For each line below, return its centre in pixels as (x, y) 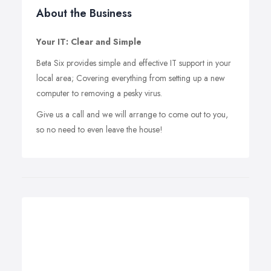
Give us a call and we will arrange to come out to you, (132, 114)
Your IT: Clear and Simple (89, 42)
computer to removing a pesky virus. (99, 93)
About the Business (84, 13)
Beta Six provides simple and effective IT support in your (134, 63)
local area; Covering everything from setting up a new (131, 78)
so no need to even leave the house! (100, 129)
